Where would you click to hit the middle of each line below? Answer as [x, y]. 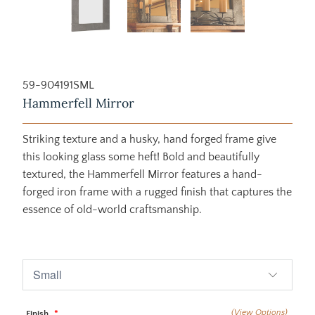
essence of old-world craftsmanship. [112, 209]
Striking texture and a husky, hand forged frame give [149, 139]
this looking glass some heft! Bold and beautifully [141, 156]
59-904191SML [58, 85]
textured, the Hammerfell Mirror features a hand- [142, 174]
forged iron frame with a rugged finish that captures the [157, 192]
